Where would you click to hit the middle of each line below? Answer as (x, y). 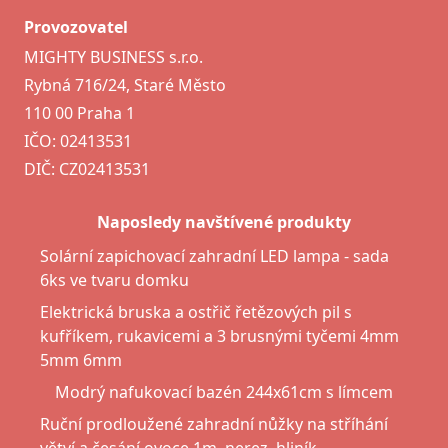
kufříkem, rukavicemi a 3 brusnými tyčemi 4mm (219, 336)
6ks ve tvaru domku (114, 280)
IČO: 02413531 (78, 141)
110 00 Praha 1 (79, 113)
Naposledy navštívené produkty (224, 222)
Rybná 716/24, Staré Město (125, 85)
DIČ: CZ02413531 (87, 169)
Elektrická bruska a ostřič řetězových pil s (196, 312)
